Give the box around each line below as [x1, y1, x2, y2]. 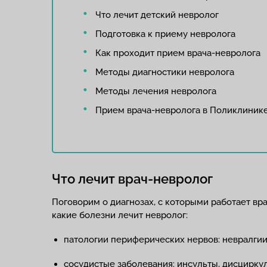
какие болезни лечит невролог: [52, 210, 188, 221]
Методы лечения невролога [95, 86, 216, 97]
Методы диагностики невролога [95, 67, 234, 77]
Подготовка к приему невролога [95, 29, 235, 39]
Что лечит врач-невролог [52, 171, 213, 187]
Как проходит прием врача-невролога [95, 48, 260, 58]
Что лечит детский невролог [95, 10, 219, 20]
